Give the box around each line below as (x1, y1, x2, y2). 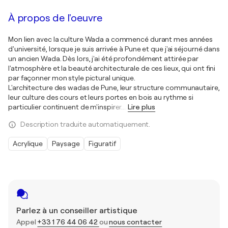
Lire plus (128, 103, 156, 111)
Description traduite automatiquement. (20, 120, 151, 128)
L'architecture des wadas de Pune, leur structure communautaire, (8, 83, 220, 92)
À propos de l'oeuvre (8, 12, 102, 24)
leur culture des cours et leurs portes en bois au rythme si (8, 93, 194, 101)
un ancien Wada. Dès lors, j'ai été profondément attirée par (8, 54, 199, 63)
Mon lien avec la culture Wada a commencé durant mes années (8, 35, 213, 43)
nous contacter (109, 218, 162, 226)
